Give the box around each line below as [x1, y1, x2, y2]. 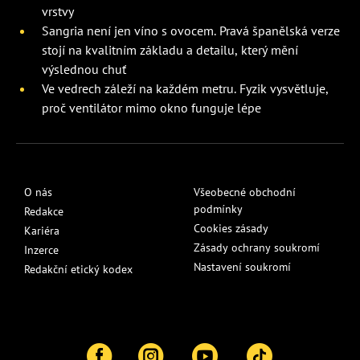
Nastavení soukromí [194, 259, 291, 274]
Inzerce [24, 242, 59, 257]
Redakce [24, 203, 63, 219]
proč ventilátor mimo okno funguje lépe [42, 99, 261, 116]
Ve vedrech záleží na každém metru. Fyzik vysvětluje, [42, 80, 329, 96]
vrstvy [42, 2, 74, 19]
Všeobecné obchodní [194, 184, 296, 199]
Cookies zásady [194, 220, 268, 235]
